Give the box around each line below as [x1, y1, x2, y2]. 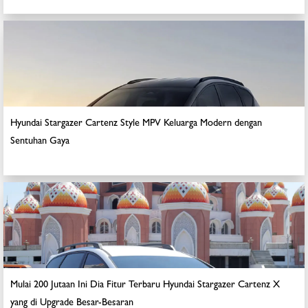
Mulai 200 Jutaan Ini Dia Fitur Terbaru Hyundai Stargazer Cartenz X [10, 280, 280, 291]
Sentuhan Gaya [10, 137, 69, 147]
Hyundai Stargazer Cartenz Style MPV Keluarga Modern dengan [10, 119, 262, 129]
